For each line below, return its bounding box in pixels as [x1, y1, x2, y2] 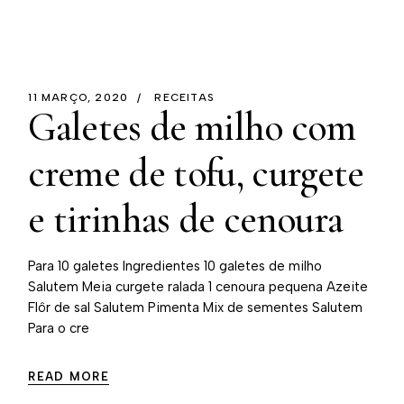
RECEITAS [154, 91, 215, 105]
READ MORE [28, 370, 110, 384]
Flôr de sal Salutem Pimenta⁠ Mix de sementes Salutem [28, 299, 363, 316]
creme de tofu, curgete [28, 149, 364, 197]
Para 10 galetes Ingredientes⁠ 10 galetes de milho [28, 258, 323, 274]
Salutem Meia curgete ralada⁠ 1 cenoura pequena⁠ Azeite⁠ [28, 279, 369, 295]
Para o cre [28, 320, 90, 336]
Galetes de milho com [28, 103, 356, 151]
